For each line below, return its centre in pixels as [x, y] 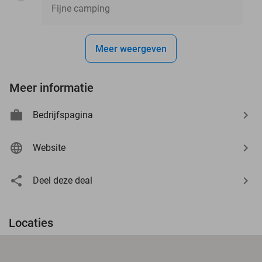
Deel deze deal [63, 180]
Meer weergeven [131, 49]
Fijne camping [81, 8]
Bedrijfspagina [63, 115]
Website [49, 147]
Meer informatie [51, 87]
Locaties [31, 223]
